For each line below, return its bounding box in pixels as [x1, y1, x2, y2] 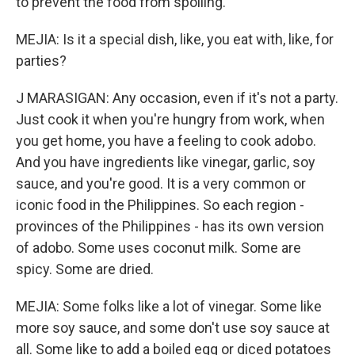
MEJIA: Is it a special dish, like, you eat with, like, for [16, 31, 334, 48]
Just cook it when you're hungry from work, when [16, 111, 325, 128]
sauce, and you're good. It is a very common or [16, 175, 306, 192]
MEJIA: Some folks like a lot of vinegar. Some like [16, 298, 322, 315]
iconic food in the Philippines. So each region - [16, 197, 304, 213]
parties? [16, 52, 67, 69]
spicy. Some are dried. [16, 261, 154, 277]
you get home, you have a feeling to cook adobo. [16, 132, 316, 149]
